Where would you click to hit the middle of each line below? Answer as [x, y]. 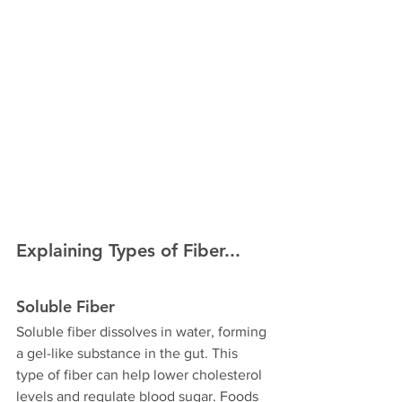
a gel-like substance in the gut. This [129, 354]
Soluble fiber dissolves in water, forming [143, 332]
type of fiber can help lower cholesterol [141, 375]
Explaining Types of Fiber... [128, 251]
